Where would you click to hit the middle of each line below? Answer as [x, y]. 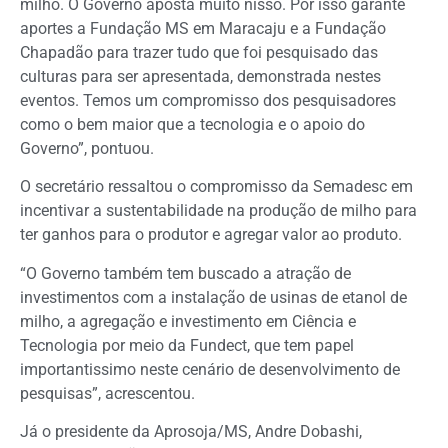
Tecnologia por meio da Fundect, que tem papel [187, 345]
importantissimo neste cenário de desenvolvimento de [210, 369]
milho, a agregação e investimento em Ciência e [188, 321]
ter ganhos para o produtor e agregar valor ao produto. [211, 235]
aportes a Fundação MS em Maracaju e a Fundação [203, 28]
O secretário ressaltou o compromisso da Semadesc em [216, 187]
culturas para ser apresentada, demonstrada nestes [200, 76]
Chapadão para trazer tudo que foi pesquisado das [199, 52]
